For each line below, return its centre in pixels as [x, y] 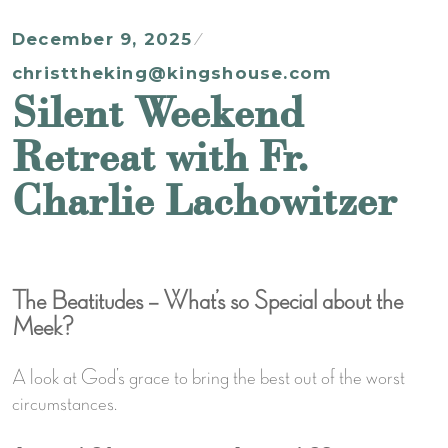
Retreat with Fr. [160, 155]
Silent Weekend [158, 111]
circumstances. [64, 403]
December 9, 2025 [102, 38]
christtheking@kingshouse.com [172, 72]
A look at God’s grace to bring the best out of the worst [208, 377]
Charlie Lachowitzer [204, 199]
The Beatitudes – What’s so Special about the [207, 301]
